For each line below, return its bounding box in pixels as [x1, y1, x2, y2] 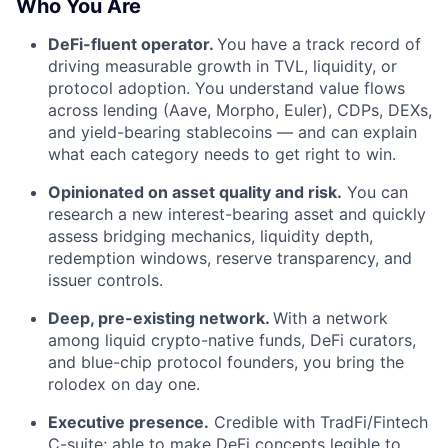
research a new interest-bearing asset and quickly [48, 204, 426, 224]
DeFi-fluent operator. [48, 34, 217, 54]
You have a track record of [217, 34, 421, 54]
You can [342, 182, 408, 202]
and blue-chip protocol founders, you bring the [48, 352, 404, 372]
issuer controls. [48, 270, 163, 290]
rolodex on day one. [48, 374, 200, 394]
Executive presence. [48, 412, 209, 432]
